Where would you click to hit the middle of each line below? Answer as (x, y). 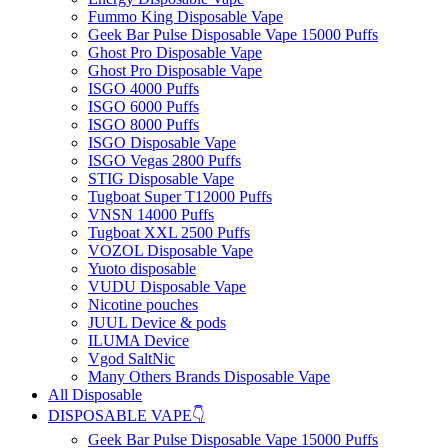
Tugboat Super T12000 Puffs (180, 196)
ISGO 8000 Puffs (143, 124)
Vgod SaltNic (131, 358)
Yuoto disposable (142, 268)
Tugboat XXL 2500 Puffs (169, 232)
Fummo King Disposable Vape (185, 16)
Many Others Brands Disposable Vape (209, 376)
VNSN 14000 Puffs (151, 214)
